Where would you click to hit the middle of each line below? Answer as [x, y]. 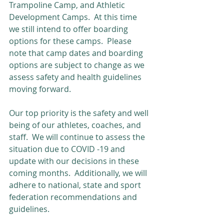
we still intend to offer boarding [69, 29]
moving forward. [40, 89]
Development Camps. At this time [74, 17]
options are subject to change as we [78, 65]
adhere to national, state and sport [76, 185]
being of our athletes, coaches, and [76, 125]
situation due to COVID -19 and [68, 149]
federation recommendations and [74, 197]
